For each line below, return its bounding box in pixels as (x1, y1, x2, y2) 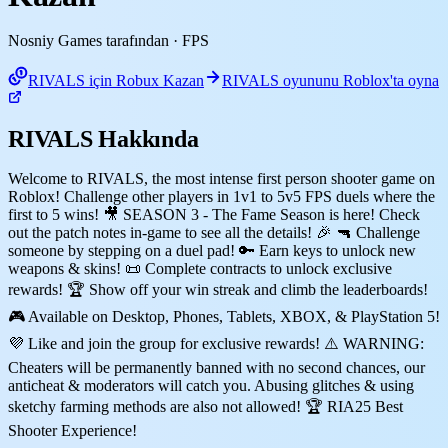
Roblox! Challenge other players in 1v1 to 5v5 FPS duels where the (8, 187, 435, 205)
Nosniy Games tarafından (8, 31, 169, 49)
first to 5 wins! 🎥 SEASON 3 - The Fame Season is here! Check (8, 205, 420, 223)
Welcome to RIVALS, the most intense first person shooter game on (8, 169, 435, 187)
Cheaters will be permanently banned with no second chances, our (8, 358, 425, 376)
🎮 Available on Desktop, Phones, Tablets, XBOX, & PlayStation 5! (8, 307, 440, 325)
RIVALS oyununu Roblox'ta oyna (222, 71, 439, 89)
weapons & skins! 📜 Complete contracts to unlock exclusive (8, 259, 392, 277)
